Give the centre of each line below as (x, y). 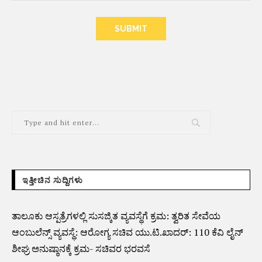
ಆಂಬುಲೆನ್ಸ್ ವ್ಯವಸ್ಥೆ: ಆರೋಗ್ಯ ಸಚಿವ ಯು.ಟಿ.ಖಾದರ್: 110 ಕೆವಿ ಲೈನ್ (127, 232)
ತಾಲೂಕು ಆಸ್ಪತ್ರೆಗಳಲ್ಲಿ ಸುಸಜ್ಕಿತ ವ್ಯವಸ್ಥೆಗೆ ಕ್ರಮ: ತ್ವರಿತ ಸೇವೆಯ (116, 216)
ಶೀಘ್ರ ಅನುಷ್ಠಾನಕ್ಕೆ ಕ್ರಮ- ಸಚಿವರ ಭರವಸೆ (81, 248)
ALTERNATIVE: (49, 44)
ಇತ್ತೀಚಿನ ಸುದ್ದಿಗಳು (53, 180)
